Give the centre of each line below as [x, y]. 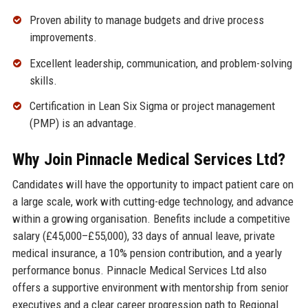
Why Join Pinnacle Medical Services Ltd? [148, 160]
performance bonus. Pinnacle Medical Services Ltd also [139, 271]
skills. [43, 80]
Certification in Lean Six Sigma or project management [152, 106]
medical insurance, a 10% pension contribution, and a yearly [147, 253]
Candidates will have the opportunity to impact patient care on [153, 185]
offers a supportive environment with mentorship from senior [150, 288]
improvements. [63, 37]
